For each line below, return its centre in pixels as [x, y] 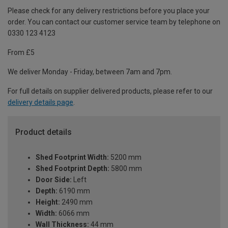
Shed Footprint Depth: [73, 169]
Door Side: [54, 180]
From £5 [21, 52]
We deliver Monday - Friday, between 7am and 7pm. [90, 72]
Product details [44, 132]
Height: [48, 202]
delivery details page [40, 102]
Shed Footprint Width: [72, 158]
